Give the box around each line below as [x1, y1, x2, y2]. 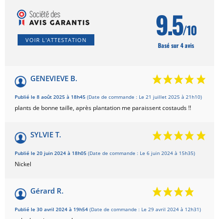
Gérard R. [30, 185, 64, 196]
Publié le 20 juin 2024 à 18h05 [15, 150, 88, 156]
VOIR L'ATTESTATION [25, 36, 87, 44]
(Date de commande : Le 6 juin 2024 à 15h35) [88, 150, 195, 156]
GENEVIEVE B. [30, 73, 77, 83]
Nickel [15, 159, 31, 168]
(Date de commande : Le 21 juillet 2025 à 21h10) [87, 93, 202, 100]
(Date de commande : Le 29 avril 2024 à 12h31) [89, 206, 201, 213]
